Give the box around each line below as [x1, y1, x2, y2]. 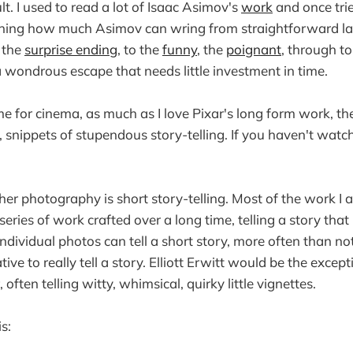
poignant [226, 40, 281, 58]
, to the [117, 40, 162, 58]
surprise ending [24, 40, 117, 58]
